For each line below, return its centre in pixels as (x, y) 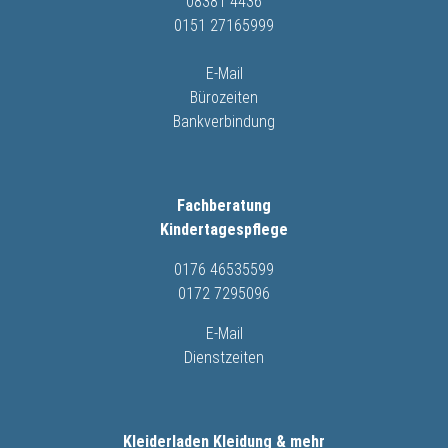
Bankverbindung (224, 121)
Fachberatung (224, 205)
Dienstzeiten (224, 357)
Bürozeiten (224, 97)
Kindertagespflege (224, 229)
